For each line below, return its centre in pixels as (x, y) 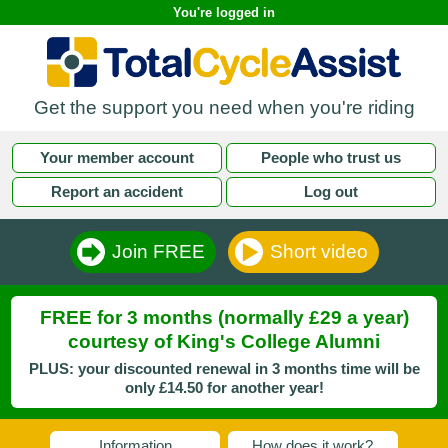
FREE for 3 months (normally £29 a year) (224, 318)
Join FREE (158, 252)
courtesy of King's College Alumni (224, 342)
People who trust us (330, 158)
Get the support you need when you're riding (224, 108)
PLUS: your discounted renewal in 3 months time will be (224, 369)
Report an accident (117, 192)
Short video (318, 252)
